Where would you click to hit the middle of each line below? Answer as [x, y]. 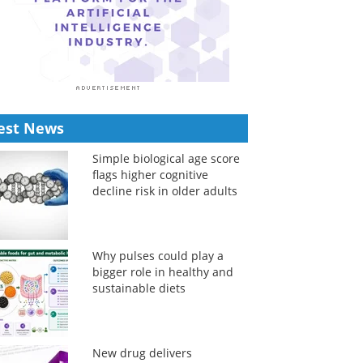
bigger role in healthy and [162, 272]
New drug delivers [142, 353]
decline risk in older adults [164, 191]
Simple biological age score [166, 158]
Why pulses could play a [158, 256]
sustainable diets [139, 288]
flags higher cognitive [150, 175]
